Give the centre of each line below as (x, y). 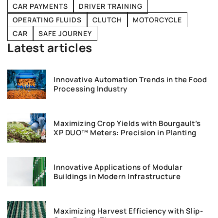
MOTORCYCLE (157, 20)
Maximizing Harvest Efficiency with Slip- (128, 211)
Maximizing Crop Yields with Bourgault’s (127, 124)
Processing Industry (91, 89)
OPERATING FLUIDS (47, 20)
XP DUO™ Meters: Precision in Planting (125, 133)
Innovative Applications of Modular (118, 167)
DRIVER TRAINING (111, 6)
